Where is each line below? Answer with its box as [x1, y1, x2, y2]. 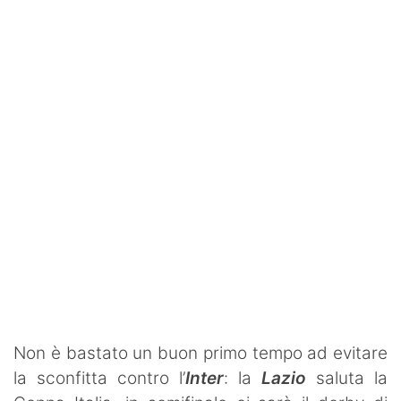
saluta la [306, 367, 388, 388]
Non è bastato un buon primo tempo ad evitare [13, 342, 388, 363]
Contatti [14, 47, 80, 68]
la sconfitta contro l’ [13, 367, 185, 388]
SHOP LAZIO [14, 7, 117, 29]
